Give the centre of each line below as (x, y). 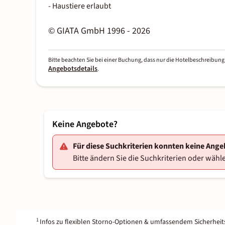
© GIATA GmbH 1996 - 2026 (99, 31)
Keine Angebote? (85, 125)
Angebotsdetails (73, 69)
